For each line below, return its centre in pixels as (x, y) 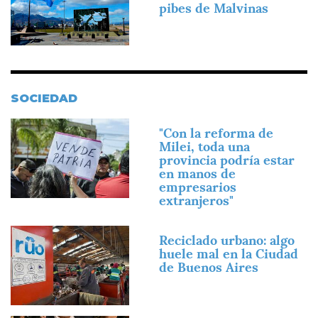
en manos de (197, 174)
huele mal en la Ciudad (229, 254)
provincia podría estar (227, 160)
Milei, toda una (204, 147)
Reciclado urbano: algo (227, 241)
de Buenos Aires (209, 268)
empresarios (198, 187)
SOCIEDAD (44, 99)
